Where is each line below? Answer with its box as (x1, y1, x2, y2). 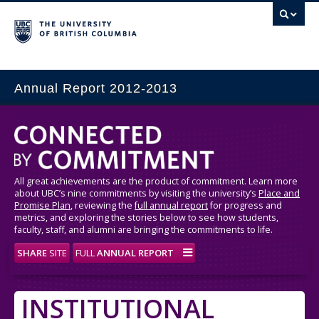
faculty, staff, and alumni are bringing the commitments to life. (14, 224, 273, 236)
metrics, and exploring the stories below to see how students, (14, 211, 278, 224)
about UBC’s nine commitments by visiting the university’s (14, 187, 258, 199)
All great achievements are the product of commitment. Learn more (14, 175, 298, 187)
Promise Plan (14, 199, 70, 211)
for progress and (208, 199, 282, 211)
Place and (258, 187, 300, 199)
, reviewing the (70, 199, 135, 211)
